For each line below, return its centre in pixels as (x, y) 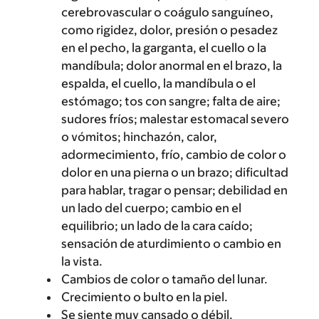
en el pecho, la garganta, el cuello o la (164, 47)
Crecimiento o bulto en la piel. (145, 297)
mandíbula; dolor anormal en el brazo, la (172, 65)
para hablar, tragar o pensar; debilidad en (174, 190)
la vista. (82, 261)
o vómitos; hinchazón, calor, (139, 136)
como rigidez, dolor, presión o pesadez (169, 30)
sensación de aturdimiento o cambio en (171, 243)
